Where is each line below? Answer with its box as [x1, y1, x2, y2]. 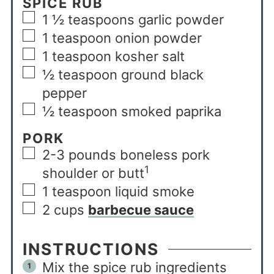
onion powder [114, 29, 202, 46]
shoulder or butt [42, 165, 144, 182]
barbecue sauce [87, 202, 194, 218]
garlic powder [138, 11, 224, 28]
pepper [42, 84, 87, 101]
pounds [68, 147, 116, 163]
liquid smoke [114, 183, 194, 200]
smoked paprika [120, 103, 221, 119]
